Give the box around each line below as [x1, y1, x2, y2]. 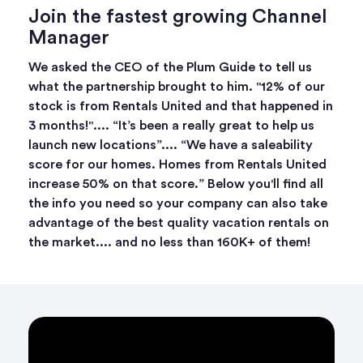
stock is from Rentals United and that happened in [28, 99, 333, 113]
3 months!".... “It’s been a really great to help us [28, 118, 314, 132]
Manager [28, 28, 109, 48]
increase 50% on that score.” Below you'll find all [28, 177, 323, 190]
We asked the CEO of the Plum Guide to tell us [28, 60, 312, 74]
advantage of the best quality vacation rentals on [28, 216, 329, 229]
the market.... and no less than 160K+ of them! [28, 235, 310, 249]
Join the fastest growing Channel [28, 6, 327, 27]
